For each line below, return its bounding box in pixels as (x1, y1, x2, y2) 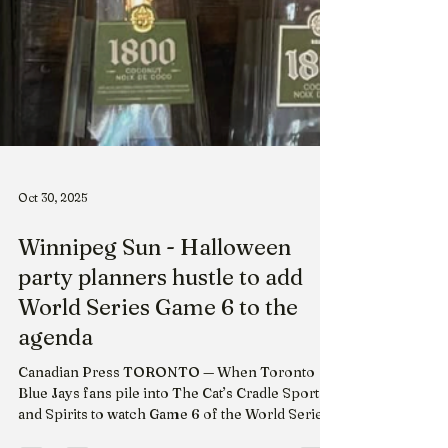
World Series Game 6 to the (18, 329, 298, 357)
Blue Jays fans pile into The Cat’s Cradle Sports (18, 420, 326, 438)
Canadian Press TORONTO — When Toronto (18, 399, 315, 417)
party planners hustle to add (18, 299, 303, 327)
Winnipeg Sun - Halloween (18, 269, 291, 297)
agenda (18, 359, 93, 387)
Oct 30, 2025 (18, 225, 87, 241)
